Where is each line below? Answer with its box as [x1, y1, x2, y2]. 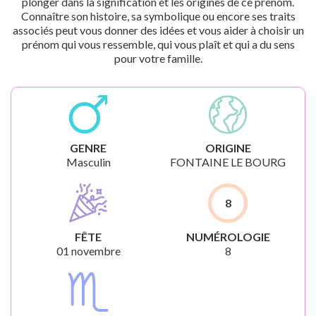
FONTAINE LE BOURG [170, 155, 286, 169]
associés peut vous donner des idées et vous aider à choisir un [12, 23, 304, 37]
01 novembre [56, 244, 121, 257]
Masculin [66, 155, 111, 169]
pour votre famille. [114, 51, 202, 65]
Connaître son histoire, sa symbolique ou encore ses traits [20, 9, 296, 23]
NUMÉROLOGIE [186, 230, 270, 243]
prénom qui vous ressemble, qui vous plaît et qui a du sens [21, 37, 295, 51]
